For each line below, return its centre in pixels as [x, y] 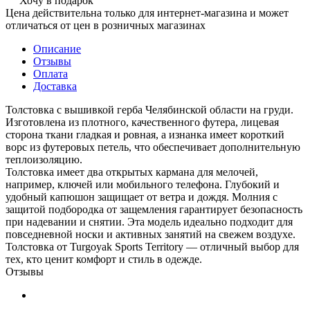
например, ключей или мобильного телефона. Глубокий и [143, 184]
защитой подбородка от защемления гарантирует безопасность [154, 209]
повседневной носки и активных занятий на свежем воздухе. [151, 234]
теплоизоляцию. [44, 159]
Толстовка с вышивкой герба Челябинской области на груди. [149, 109]
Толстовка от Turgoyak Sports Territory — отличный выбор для [152, 246]
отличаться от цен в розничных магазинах [106, 25]
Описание [57, 48]
